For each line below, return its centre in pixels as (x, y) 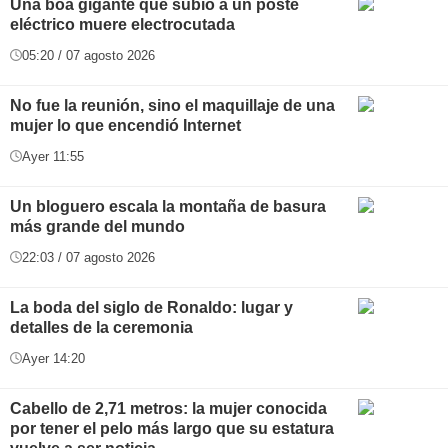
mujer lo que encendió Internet (125, 125)
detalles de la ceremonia (101, 327)
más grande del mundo (97, 226)
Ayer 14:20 (53, 358)
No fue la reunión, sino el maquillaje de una (172, 105)
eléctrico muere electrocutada (122, 24)
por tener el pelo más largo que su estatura (172, 428)
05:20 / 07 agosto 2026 (88, 55)
